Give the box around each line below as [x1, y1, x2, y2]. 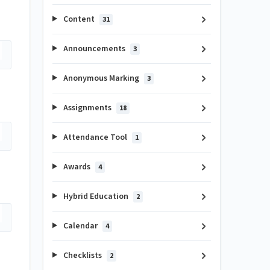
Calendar [61, 219, 99, 232]
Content [61, 13, 96, 25]
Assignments [61, 101, 113, 114]
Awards [61, 160, 92, 173]
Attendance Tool [61, 131, 129, 143]
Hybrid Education [61, 190, 130, 202]
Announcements [61, 42, 127, 55]
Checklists [61, 249, 104, 262]
